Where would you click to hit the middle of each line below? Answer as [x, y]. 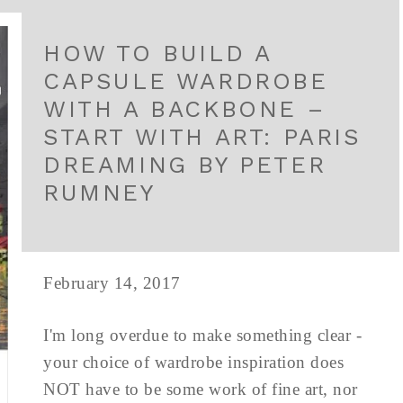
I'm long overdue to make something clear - [202, 335]
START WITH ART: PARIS [202, 137]
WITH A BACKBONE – [184, 109]
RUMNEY [99, 193]
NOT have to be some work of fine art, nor [201, 389]
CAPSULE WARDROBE [186, 81]
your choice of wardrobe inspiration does [193, 362]
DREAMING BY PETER [185, 165]
